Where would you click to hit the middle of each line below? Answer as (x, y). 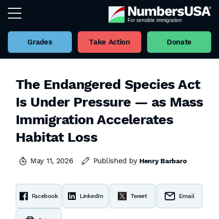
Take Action (109, 42)
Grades (40, 42)
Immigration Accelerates (95, 120)
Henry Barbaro (163, 161)
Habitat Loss (57, 137)
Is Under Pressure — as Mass (109, 102)
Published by (116, 161)
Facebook (45, 196)
